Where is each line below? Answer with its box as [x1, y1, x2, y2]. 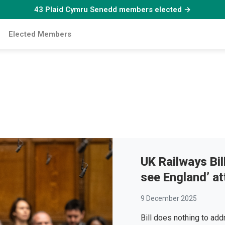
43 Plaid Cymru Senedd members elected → [34, 5, 191, 14]
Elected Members [8, 30, 71, 39]
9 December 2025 [141, 194, 197, 203]
